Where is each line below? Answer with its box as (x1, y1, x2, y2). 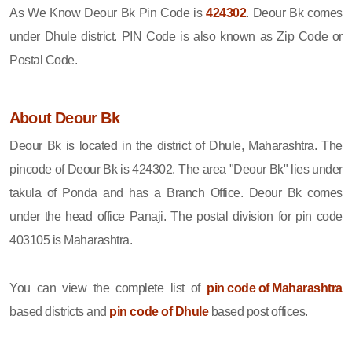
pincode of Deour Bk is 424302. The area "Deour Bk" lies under (9, 162, 343, 176)
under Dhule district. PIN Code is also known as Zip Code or (9, 29, 343, 43)
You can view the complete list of (9, 280, 207, 295)
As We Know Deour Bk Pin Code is (9, 5, 207, 20)
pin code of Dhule (109, 304, 209, 318)
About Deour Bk (9, 108, 119, 126)
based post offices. (208, 304, 308, 318)
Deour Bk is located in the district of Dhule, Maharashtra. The (9, 138, 343, 152)
